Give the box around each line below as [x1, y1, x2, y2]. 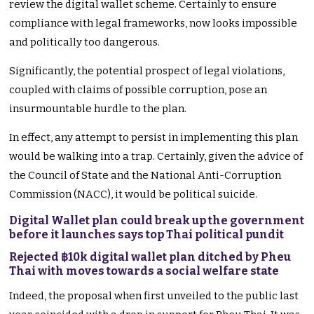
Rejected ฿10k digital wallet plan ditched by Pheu [9, 250, 292, 264]
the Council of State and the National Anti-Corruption [9, 169, 282, 182]
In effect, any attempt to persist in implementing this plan [9, 131, 299, 144]
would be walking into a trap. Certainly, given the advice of [9, 150, 303, 163]
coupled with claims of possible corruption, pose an [9, 83, 268, 97]
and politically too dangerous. [9, 36, 161, 49]
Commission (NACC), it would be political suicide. [9, 188, 258, 201]
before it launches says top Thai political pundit [9, 228, 285, 242]
